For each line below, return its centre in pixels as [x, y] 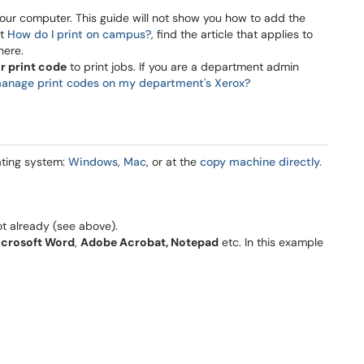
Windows [93, 162]
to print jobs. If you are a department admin [183, 67]
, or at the [173, 162]
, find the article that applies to [232, 34]
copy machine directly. [261, 162]
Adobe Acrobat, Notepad [149, 242]
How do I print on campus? [79, 34]
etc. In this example [271, 242]
